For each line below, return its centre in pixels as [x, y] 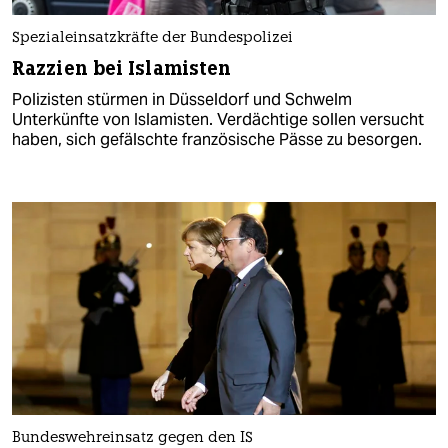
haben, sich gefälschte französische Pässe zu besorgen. [217, 140]
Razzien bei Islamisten [122, 69]
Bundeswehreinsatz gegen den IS [132, 438]
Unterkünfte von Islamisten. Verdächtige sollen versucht [218, 120]
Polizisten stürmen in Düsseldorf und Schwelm [182, 100]
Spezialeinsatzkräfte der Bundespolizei [152, 39]
